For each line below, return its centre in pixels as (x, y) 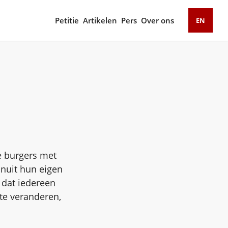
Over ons (158, 20)
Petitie (67, 20)
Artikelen (100, 20)
